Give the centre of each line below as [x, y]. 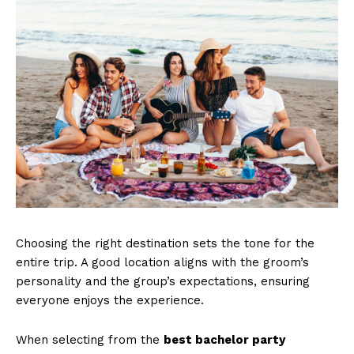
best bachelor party [224, 340]
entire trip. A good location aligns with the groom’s [162, 263]
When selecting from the [90, 340]
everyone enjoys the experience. [110, 301]
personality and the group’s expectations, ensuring [163, 282]
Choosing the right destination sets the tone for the [165, 244]
